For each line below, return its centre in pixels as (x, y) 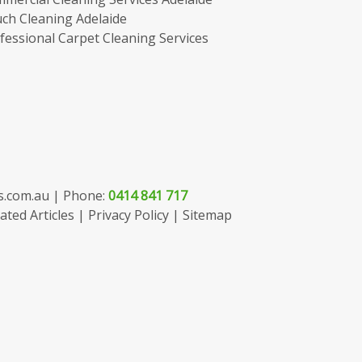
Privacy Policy (128, 215)
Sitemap (207, 215)
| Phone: (77, 196)
